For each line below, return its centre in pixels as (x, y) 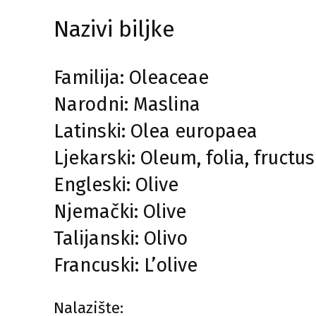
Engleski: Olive (116, 185)
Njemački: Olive (120, 212)
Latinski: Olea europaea (156, 131)
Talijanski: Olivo (121, 238)
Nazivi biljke (114, 29)
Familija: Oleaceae (131, 78)
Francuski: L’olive (126, 265)
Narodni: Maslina (127, 104)
